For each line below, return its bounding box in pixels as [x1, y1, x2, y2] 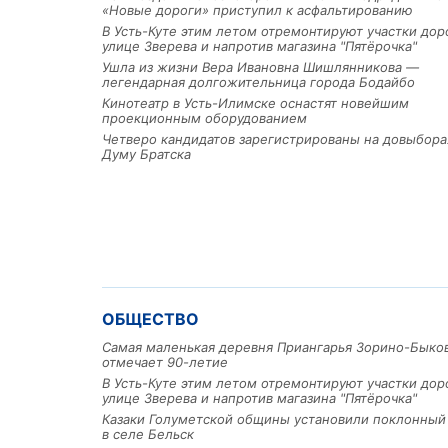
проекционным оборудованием [102, 110, 307, 127]
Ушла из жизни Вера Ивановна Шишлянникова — [102, 59, 419, 76]
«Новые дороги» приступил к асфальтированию [102, 2, 413, 19]
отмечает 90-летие [102, 354, 228, 371]
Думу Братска [102, 146, 191, 163]
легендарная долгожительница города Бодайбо [102, 74, 415, 91]
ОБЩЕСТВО [102, 309, 199, 330]
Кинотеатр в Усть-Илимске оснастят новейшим [102, 95, 409, 112]
